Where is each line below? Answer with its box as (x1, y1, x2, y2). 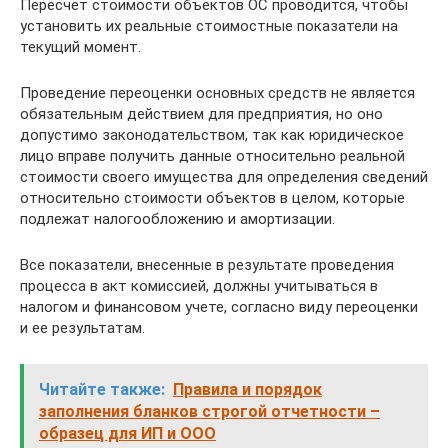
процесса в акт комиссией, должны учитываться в (20, 276, 378, 295)
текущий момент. (20, 37, 141, 56)
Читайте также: (39, 379, 165, 399)
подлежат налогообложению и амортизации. (20, 209, 335, 228)
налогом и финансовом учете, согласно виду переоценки (20, 297, 418, 316)
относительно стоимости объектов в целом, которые (20, 188, 405, 207)
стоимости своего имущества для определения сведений (20, 167, 428, 186)
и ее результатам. (20, 318, 145, 337)
